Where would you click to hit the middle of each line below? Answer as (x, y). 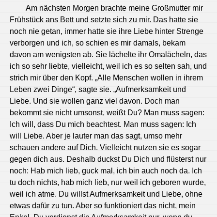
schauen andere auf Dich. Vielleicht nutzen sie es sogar (105, 147)
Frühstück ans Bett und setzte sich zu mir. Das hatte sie (104, 20)
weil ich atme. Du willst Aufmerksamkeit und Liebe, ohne (106, 194)
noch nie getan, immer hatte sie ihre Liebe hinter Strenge (107, 31)
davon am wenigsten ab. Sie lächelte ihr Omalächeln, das (108, 54)
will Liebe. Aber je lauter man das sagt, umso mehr (96, 136)
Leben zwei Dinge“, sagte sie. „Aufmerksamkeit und (98, 89)
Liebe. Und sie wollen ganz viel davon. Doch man (95, 101)
